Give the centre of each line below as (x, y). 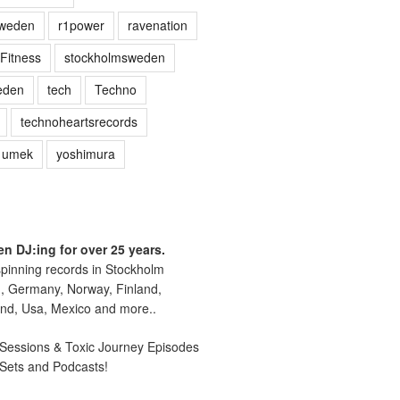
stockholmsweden (114, 57)
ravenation (157, 25)
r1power (81, 25)
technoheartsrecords (79, 121)
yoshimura (85, 153)
